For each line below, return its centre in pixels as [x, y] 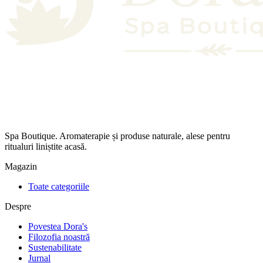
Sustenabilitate [55, 247]
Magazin [21, 166]
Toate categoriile [59, 186]
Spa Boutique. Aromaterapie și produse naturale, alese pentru [117, 136]
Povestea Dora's [58, 226]
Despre [18, 206]
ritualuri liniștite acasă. [46, 146]
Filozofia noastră [59, 237]
